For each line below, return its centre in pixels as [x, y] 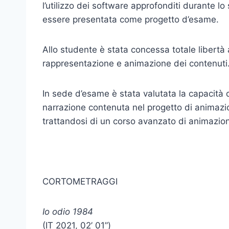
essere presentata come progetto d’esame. [131, 19]
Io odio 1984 [68, 212]
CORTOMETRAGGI [80, 181]
